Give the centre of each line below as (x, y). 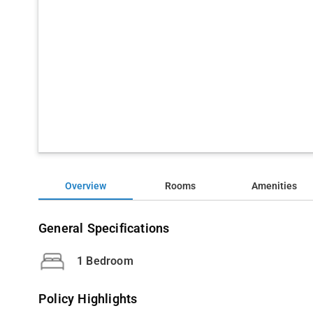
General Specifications (104, 228)
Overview (86, 186)
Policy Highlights (88, 299)
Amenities (275, 186)
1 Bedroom (105, 261)
